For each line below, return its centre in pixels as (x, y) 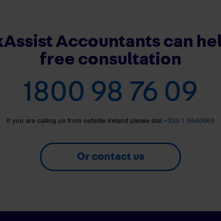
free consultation (110, 59)
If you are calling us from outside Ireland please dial (85, 120)
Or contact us (110, 156)
